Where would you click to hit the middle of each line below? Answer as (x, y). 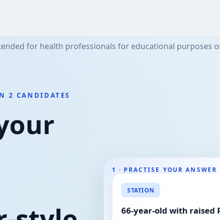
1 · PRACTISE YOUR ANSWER (165, 170)
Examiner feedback (158, 199)
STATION (141, 190)
